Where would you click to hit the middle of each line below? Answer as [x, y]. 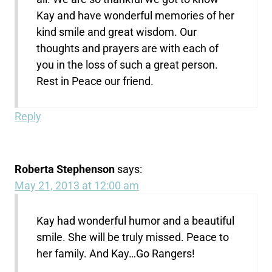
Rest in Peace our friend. [95, 81]
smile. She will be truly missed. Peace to [133, 237]
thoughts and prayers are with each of [128, 48]
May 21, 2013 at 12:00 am [77, 185]
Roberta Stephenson [65, 169]
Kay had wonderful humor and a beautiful [136, 220]
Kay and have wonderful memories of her [136, 15]
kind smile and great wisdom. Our [117, 32]
